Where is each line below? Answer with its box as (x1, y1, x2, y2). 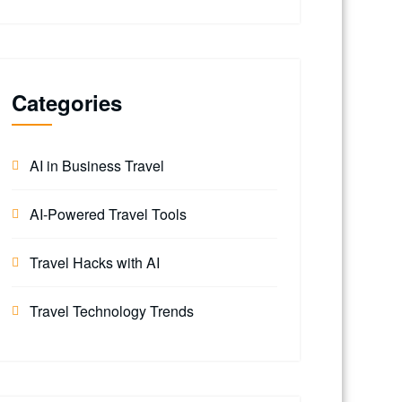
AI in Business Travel (30, 155, 164, 176)
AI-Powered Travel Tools (30, 204, 187, 224)
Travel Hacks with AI (30, 252, 160, 273)
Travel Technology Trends (30, 301, 194, 321)
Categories (12, 87, 122, 118)
